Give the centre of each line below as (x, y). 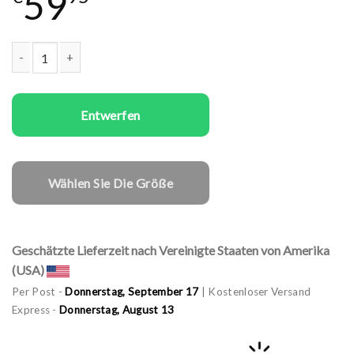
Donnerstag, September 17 (132, 291)
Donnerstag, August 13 (117, 309)
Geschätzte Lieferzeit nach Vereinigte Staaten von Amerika (171, 250)
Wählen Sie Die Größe (111, 183)
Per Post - (39, 291)
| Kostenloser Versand (255, 291)
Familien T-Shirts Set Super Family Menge (115, 83)
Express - (36, 309)
